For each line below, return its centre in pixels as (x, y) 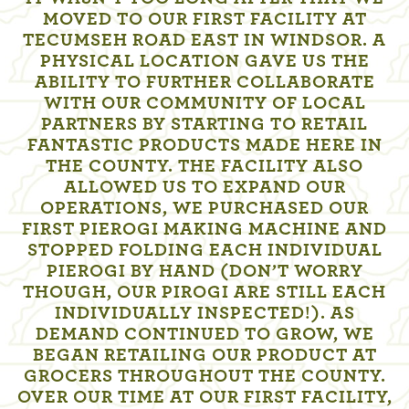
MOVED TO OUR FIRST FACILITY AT (204, 20)
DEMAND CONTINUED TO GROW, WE (204, 335)
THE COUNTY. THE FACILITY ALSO (204, 167)
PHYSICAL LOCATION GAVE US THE (204, 62)
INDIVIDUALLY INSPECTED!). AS (204, 314)
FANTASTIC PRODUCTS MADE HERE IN (204, 146)
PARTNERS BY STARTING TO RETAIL (204, 125)
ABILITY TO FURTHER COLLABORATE (204, 83)
